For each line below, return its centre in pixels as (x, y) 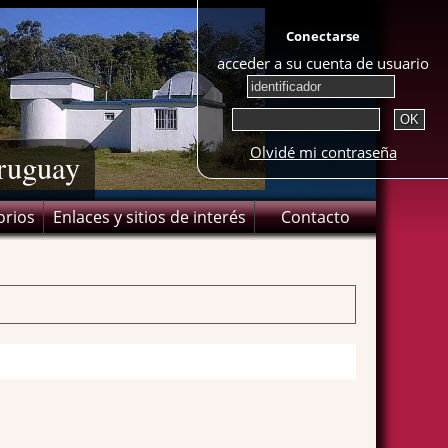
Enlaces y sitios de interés (149, 217)
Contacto (315, 217)
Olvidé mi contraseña (323, 152)
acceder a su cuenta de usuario (323, 63)
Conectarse (323, 36)
